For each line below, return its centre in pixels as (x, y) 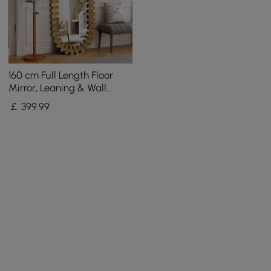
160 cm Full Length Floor (61, 75)
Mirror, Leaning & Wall (58, 88)
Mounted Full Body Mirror (65, 101)
